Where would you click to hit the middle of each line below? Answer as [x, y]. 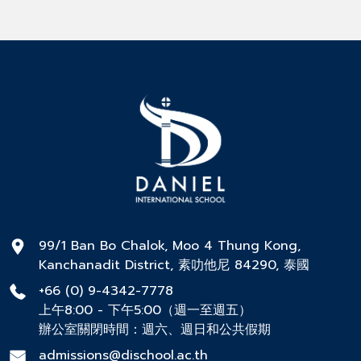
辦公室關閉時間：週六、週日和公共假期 [155, 330]
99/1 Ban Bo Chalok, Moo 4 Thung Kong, [170, 246]
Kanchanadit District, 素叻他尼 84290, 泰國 [174, 266]
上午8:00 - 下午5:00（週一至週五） [145, 311]
